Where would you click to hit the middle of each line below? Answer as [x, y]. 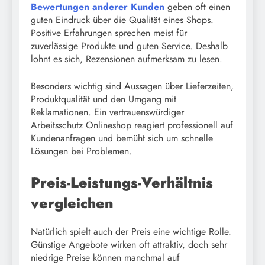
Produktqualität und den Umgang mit [104, 99]
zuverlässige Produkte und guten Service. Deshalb [129, 46]
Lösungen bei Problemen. [81, 151]
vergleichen [72, 203]
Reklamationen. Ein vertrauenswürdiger [107, 112]
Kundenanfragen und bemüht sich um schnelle [122, 138]
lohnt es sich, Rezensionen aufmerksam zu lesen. [127, 59]
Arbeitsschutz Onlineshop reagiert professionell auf [132, 125]
